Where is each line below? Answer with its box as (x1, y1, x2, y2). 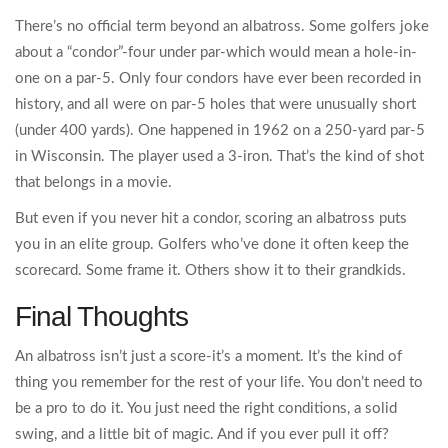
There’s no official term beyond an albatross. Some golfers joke (15, 19, 429, 35)
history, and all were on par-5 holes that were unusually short (15, 97, 416, 113)
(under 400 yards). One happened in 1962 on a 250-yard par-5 (15, 123, 425, 139)
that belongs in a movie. (15, 175, 172, 191)
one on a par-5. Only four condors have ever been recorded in (15, 71, 421, 87)
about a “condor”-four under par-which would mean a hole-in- (15, 45, 417, 61)
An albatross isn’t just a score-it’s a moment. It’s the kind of (15, 349, 402, 365)
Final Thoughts (15, 301, 188, 333)
